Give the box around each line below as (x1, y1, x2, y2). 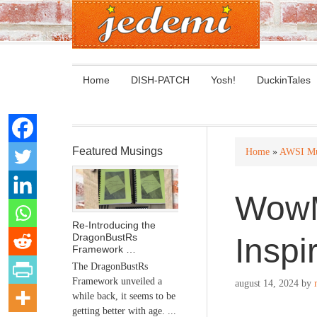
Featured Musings (72, 145, 163, 157)
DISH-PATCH (131, 74, 190, 86)
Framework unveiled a (72, 275, 162, 287)
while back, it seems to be (72, 290, 175, 301)
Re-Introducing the (72, 219, 156, 231)
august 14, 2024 (235, 278, 299, 289)
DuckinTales (257, 74, 311, 86)
